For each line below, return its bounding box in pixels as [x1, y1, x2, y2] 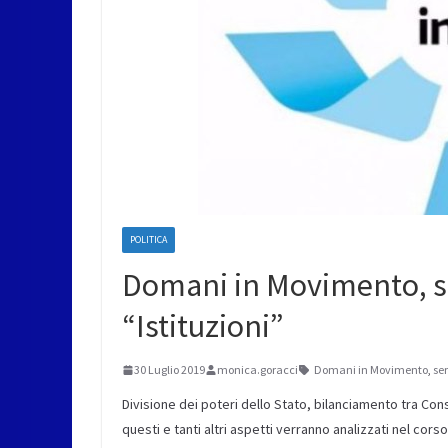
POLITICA [130, 233, 167, 246]
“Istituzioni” [122, 306, 284, 346]
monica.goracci [217, 362, 298, 377]
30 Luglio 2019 [134, 362, 205, 377]
